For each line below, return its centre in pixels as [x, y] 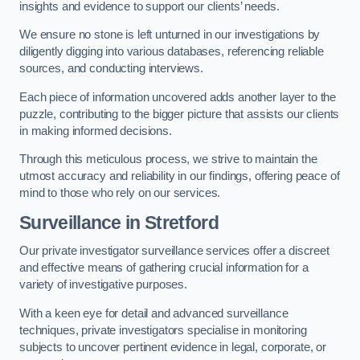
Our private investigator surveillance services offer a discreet [174, 251]
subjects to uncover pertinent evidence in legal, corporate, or [173, 347]
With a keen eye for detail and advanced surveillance [154, 313]
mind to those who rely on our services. [120, 193]
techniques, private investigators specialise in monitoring [163, 330]
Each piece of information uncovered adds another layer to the [178, 97]
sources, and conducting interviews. [113, 69]
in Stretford [170, 222]
